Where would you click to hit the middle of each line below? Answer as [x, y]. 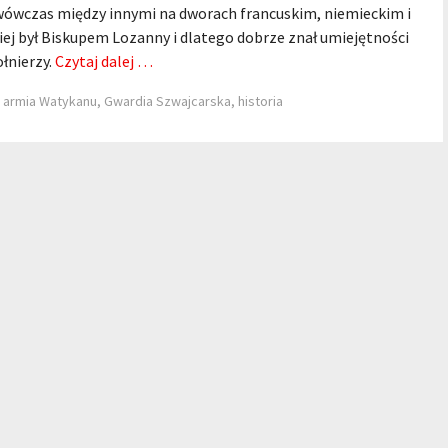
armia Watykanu [50, 101]
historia [260, 101]
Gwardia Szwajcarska [167, 101]
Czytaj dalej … [104, 61]
